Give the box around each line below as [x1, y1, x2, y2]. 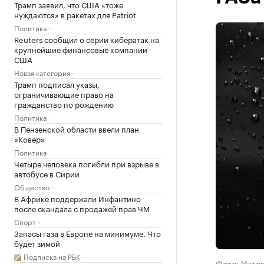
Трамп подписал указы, [14, 78, 100, 90]
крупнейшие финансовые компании [14, 43, 147, 55]
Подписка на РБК [24, 250, 80, 262]
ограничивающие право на [14, 88, 114, 100]
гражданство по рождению [14, 98, 114, 110]
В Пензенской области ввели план [14, 123, 139, 134]
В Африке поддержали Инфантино [14, 192, 141, 204]
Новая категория [14, 67, 70, 78]
